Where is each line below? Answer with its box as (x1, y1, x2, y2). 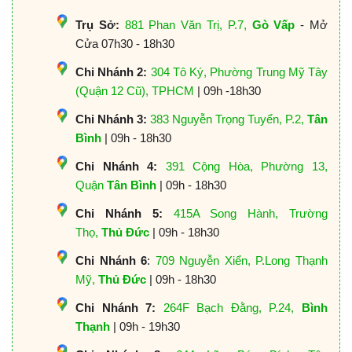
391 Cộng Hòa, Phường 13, (165, 159, 328, 173)
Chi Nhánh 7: (75, 300, 156, 314)
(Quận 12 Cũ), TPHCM (75, 83, 194, 97)
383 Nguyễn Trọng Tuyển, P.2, (150, 112, 307, 126)
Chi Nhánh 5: (75, 206, 163, 220)
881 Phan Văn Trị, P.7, (124, 17, 252, 31)
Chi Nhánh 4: (75, 159, 158, 173)
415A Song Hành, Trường (173, 206, 328, 220)
